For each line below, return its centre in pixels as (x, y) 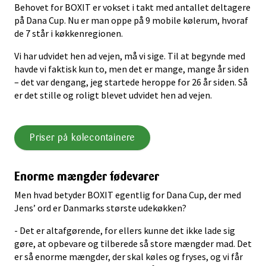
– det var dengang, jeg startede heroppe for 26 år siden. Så (131, 82)
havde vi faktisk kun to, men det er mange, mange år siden (132, 69)
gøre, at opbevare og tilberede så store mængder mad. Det (133, 243)
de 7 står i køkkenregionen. (69, 33)
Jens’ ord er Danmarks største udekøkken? (100, 208)
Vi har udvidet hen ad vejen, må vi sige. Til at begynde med (130, 56)
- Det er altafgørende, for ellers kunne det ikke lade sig (125, 230)
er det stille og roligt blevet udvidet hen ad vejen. (113, 95)
